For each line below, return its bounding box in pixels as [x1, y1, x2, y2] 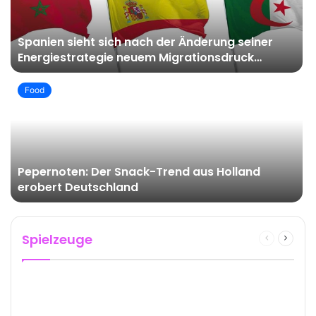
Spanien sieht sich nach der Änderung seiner [18, 34, 273, 51]
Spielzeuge [22, 231, 92, 249]
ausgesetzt [18, 65, 83, 82]
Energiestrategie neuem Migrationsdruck [18, 49, 254, 66]
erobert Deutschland [18, 179, 138, 196]
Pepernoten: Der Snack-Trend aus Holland [18, 164, 260, 181]
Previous [268, 233, 303, 244]
